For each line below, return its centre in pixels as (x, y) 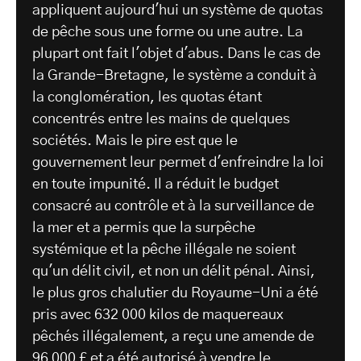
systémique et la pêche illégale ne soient (164, 250)
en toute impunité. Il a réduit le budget (156, 185)
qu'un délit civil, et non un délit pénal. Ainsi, (174, 272)
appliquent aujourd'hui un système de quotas (178, 11)
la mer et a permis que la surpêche (144, 228)
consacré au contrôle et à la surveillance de (173, 207)
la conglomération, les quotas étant (147, 98)
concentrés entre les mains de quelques (161, 120)
